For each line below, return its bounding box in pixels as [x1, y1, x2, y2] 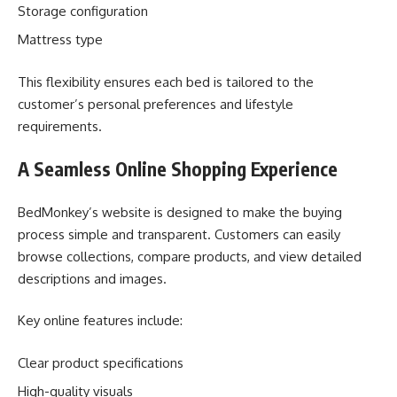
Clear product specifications [18, 354, 183, 371]
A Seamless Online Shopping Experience [18, 157, 338, 181]
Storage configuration [18, 2, 148, 19]
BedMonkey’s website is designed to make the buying [18, 203, 342, 221]
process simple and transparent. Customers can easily [18, 225, 340, 243]
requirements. [18, 117, 102, 135]
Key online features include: [18, 312, 183, 329]
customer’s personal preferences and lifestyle [18, 95, 293, 113]
